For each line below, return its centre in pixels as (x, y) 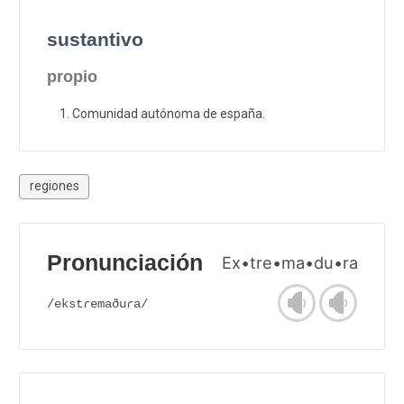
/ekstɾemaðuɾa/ (97, 303)
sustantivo (95, 39)
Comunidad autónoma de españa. (169, 113)
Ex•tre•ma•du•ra (290, 262)
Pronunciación (125, 262)
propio (72, 76)
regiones (54, 186)
